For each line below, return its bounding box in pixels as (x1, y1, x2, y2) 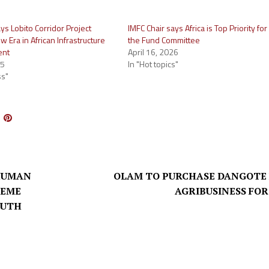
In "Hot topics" (128, 58, 179, 70)
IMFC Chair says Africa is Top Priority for (128, 22, 268, 34)
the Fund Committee (128, 34, 201, 46)
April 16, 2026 (128, 46, 179, 58)
